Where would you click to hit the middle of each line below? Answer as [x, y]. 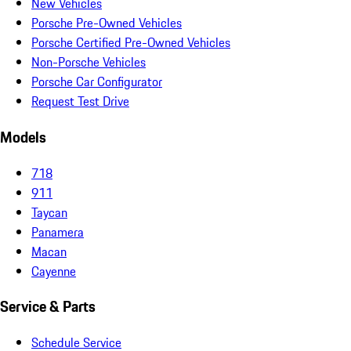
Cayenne [54, 271]
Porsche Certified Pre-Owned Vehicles [131, 43]
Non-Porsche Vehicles [89, 62]
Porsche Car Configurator [97, 82]
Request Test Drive [80, 101]
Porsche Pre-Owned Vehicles [107, 23]
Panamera [58, 232]
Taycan [49, 212]
